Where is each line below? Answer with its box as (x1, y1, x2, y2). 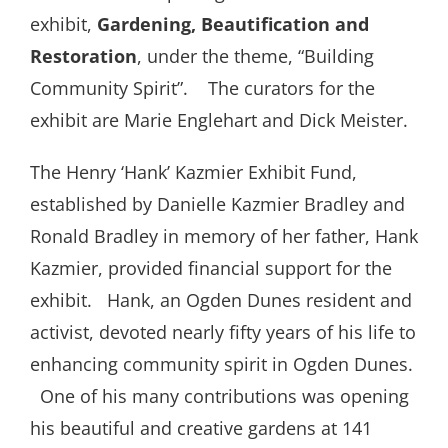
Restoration (30, 44, 137, 69)
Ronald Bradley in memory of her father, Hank (30, 224, 418, 249)
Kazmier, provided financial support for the (30, 256, 392, 281)
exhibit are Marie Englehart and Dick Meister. (30, 108, 408, 133)
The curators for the (208, 76, 375, 101)
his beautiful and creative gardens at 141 (30, 416, 372, 441)
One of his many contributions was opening (40, 384, 409, 409)
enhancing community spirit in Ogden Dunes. (30, 352, 413, 377)
